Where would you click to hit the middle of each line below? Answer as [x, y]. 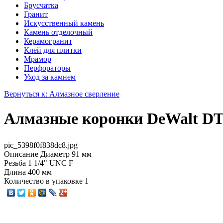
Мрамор [38, 59]
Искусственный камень [64, 23]
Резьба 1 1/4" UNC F [39, 163]
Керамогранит [48, 41]
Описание [21, 154]
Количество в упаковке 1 [46, 181]
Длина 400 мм [28, 172]
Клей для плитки [53, 50]
